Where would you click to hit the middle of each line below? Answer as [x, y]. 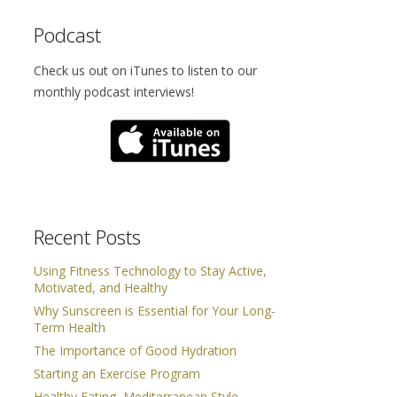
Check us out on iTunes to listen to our [146, 71]
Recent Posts [88, 237]
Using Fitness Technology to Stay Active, [151, 271]
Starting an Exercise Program [117, 374]
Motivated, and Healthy [101, 288]
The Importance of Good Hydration [136, 351]
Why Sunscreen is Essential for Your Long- [155, 311]
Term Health [70, 328]
